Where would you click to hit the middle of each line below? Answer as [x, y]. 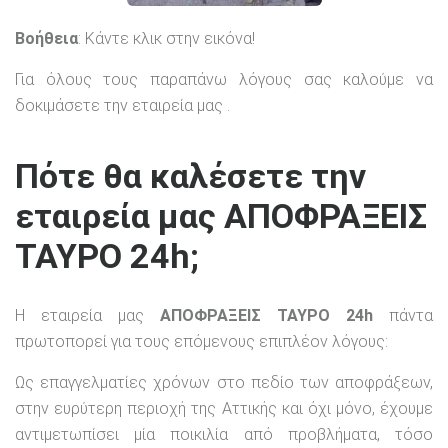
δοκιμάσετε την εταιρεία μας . [122, 105]
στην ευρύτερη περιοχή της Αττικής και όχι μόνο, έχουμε [224, 409]
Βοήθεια [46, 38]
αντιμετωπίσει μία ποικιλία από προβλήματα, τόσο [224, 435]
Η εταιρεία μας [87, 316]
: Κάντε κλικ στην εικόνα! [166, 38]
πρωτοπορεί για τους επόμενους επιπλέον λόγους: [201, 342]
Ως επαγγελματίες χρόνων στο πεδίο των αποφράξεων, [224, 383]
